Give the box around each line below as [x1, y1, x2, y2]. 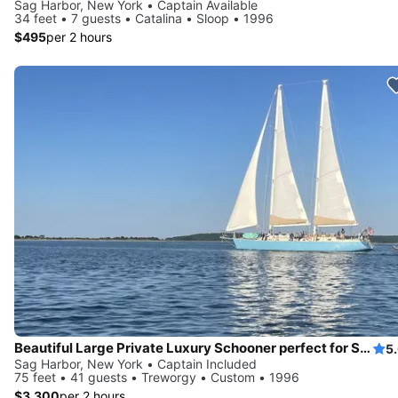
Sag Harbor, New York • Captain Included [14, 356, 257, 372]
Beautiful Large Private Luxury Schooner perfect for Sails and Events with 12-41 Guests [360, 339, 370, 357]
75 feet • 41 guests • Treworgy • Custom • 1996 [14, 370, 299, 386]
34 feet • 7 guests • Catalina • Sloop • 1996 [14, 11, 274, 27]
